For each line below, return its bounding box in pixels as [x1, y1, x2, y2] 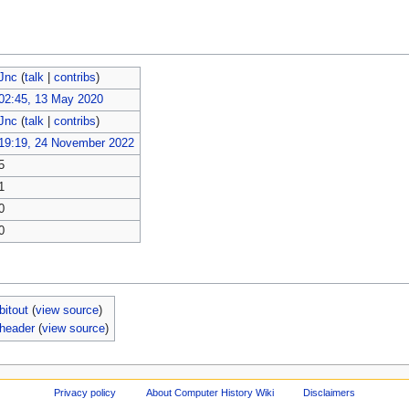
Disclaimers [303, 386, 356, 398]
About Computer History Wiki [145, 386, 274, 398]
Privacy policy [53, 386, 116, 398]
